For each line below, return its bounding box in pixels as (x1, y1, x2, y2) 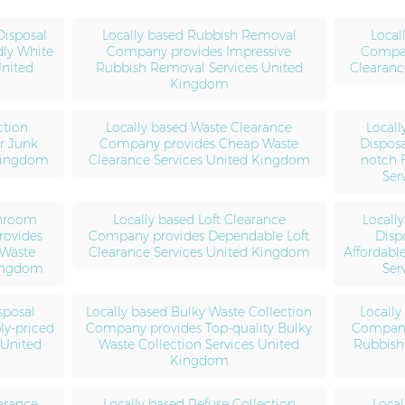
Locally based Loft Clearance (112, 211, 286, 228)
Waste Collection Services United (99, 335, 300, 353)
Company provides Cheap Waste (99, 135, 299, 152)
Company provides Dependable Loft (89, 227, 310, 244)
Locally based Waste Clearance (106, 118, 293, 136)
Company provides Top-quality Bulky (86, 319, 313, 336)
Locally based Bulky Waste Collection (86, 303, 313, 320)
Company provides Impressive (107, 42, 292, 60)
